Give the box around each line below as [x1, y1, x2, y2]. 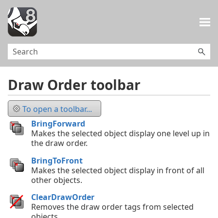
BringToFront [31, 155, 83, 166]
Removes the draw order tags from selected [31, 201, 194, 213]
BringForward [31, 118, 85, 129]
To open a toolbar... [22, 103, 92, 114]
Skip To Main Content [72, 10, 146, 18]
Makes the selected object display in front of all [31, 164, 204, 176]
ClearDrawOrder [31, 192, 94, 203]
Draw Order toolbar [8, 75, 141, 94]
